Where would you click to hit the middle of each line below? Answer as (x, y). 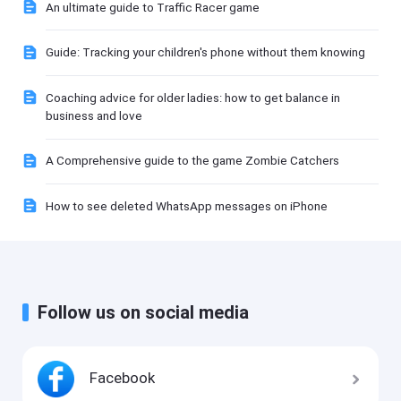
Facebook (123, 378)
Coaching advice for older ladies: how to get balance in (192, 97)
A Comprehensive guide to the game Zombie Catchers (192, 161)
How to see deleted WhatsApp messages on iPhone (186, 205)
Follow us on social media (144, 313)
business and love (94, 115)
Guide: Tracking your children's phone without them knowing (205, 52)
